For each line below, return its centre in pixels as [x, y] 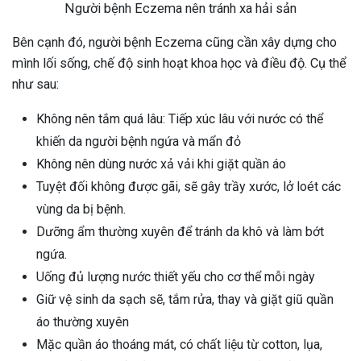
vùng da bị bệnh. [81, 210]
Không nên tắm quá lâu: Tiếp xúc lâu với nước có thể [180, 119]
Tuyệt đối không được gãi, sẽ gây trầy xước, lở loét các [189, 187]
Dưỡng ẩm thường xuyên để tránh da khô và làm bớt [180, 232]
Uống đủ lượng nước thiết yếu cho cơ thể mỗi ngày [176, 277]
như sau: [35, 85]
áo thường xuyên [83, 322]
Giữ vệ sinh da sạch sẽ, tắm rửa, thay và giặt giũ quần [185, 300]
